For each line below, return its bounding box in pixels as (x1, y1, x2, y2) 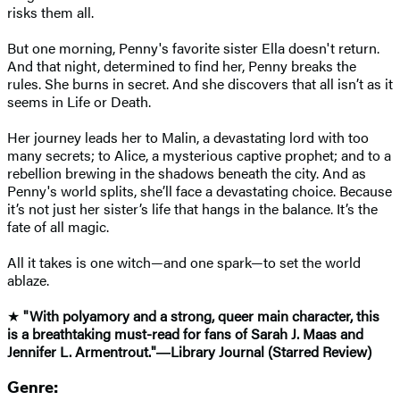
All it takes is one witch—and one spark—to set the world (7, 251, 361, 272)
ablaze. (7, 269, 49, 290)
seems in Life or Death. (7, 90, 154, 112)
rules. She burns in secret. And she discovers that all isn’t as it (7, 72, 393, 94)
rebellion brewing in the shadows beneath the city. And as (7, 162, 366, 183)
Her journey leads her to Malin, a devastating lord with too (7, 126, 369, 147)
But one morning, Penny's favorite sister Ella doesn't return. (7, 37, 379, 58)
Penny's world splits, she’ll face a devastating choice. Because (7, 179, 392, 201)
